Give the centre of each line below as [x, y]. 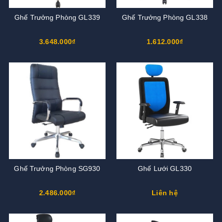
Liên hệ [165, 193]
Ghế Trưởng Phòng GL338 [165, 18]
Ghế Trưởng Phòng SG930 [57, 169]
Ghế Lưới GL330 [165, 169]
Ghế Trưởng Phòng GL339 [57, 18]
